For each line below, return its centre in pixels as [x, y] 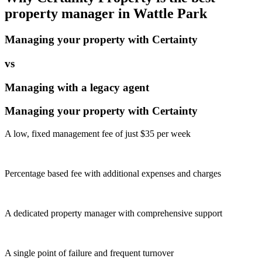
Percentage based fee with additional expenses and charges [113, 173]
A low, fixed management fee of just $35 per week [98, 133]
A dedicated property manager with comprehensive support [113, 213]
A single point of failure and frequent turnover [89, 253]
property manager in [69, 14]
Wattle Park [170, 14]
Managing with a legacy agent [77, 87]
